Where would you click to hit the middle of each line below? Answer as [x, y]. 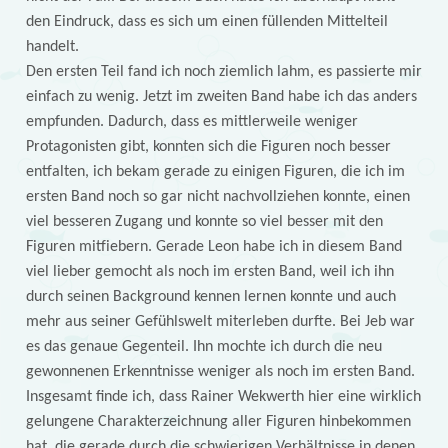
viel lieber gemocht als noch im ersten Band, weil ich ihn [209, 271]
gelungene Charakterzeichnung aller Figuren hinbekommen [218, 421]
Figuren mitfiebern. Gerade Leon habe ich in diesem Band [213, 246]
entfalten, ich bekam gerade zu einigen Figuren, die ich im [215, 171]
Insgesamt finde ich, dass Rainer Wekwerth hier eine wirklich [223, 396]
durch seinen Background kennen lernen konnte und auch [210, 296]
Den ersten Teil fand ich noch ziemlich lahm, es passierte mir [223, 71]
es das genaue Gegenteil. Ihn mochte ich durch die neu [203, 346]
